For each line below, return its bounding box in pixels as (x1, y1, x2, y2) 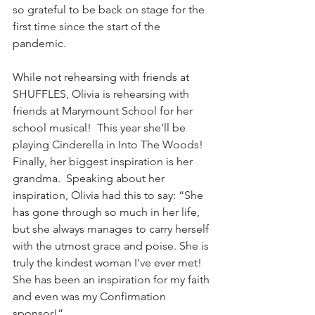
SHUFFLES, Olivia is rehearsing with (13, 86, 192, 101)
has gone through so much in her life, (13, 205, 202, 219)
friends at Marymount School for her (13, 103, 195, 117)
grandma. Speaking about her (13, 171, 167, 185)
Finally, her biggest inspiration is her (13, 154, 195, 168)
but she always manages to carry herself (13, 221, 212, 236)
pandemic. (13, 36, 66, 50)
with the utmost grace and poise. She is (13, 238, 212, 252)
